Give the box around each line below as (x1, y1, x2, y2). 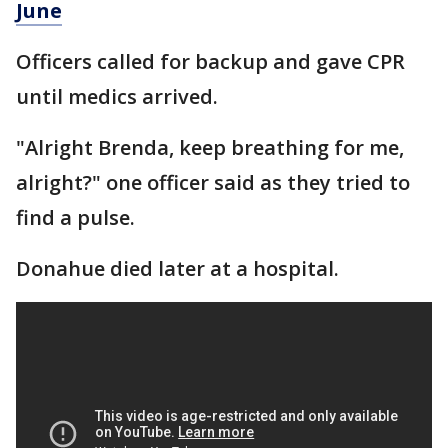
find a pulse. (16, 204, 135, 232)
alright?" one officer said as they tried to (16, 169, 410, 197)
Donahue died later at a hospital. (16, 255, 339, 283)
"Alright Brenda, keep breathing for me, (16, 134, 404, 162)
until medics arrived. (16, 83, 218, 111)
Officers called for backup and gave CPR (16, 48, 405, 76)
